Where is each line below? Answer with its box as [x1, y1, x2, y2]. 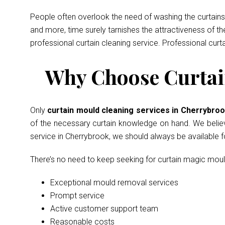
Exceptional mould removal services [50, 178, 178, 187]
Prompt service [50, 191, 104, 200]
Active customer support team [50, 204, 158, 213]
